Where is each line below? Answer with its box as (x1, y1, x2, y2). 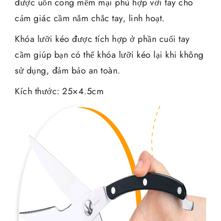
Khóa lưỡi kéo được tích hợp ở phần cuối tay (15, 33, 190, 46)
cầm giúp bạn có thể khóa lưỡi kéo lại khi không (15, 48, 204, 62)
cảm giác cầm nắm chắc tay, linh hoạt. (15, 12, 165, 25)
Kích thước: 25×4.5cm (15, 85, 104, 98)
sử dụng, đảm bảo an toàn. (15, 64, 120, 77)
